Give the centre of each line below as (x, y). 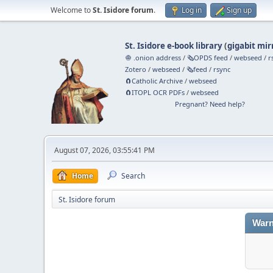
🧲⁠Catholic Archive (154, 81)
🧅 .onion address (153, 58)
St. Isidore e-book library (174, 46)
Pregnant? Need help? (210, 104)
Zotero (136, 69)
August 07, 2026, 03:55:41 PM (105, 150)
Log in (192, 10)
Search (133, 176)
